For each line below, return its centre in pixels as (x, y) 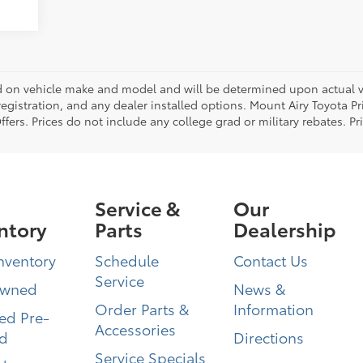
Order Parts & (142, 309)
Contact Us (270, 261)
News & (259, 289)
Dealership (284, 229)
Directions (268, 337)
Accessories (136, 329)
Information (273, 309)
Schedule (127, 261)
